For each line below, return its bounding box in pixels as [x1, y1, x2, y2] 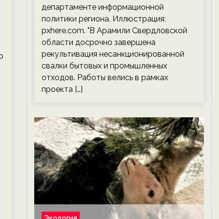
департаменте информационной [41, 2, 164, 12]
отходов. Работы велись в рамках [41, 73, 168, 82]
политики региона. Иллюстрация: [41, 14, 166, 23]
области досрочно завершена [41, 38, 155, 47]
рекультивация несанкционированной [41, 49, 184, 59]
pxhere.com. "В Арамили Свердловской [41, 26, 187, 35]
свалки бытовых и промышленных [41, 61, 167, 70]
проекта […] [41, 85, 83, 94]
